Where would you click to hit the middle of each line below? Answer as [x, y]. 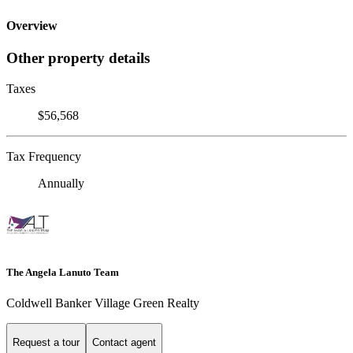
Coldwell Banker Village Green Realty [103, 303]
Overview [32, 26]
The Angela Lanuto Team [63, 273]
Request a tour [46, 342]
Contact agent [124, 342]
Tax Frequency [44, 157]
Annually [61, 184]
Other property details [78, 58]
